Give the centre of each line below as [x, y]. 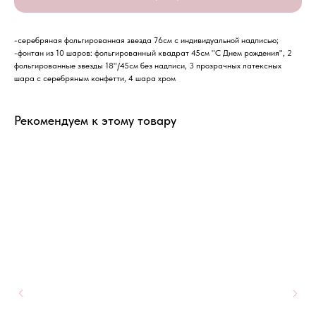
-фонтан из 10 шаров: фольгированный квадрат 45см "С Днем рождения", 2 [153, 53]
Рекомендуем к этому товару [95, 121]
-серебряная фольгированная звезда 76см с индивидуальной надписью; [146, 41]
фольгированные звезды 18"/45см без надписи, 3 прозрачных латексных [148, 66]
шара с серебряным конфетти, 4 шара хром [95, 79]
